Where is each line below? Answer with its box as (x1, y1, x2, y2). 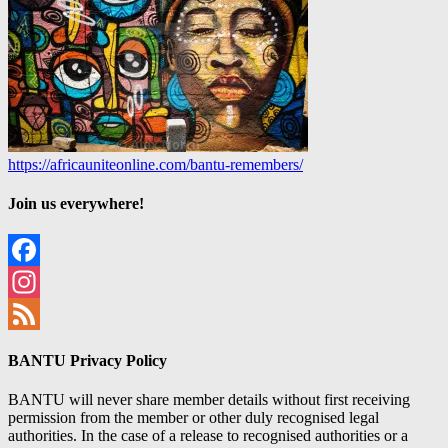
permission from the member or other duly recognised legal (8, 408, 379, 426)
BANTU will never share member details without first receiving (8, 390, 410, 408)
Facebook (8, 273, 70, 291)
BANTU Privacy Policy (8, 351, 167, 369)
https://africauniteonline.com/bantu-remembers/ (8, 155, 303, 173)
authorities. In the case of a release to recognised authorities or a (8, 426, 408, 444)
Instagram (8, 305, 70, 323)
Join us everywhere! (8, 195, 144, 213)
